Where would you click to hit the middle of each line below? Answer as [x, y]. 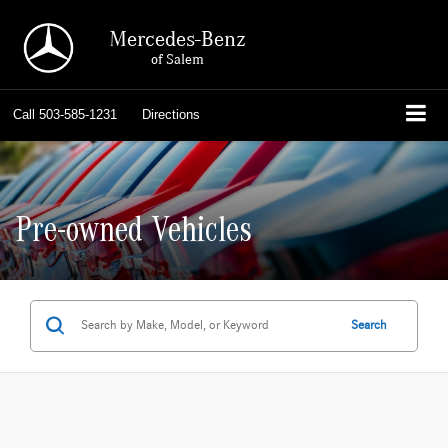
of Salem [177, 58]
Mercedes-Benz [177, 38]
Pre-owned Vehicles [133, 234]
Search [369, 325]
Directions [171, 114]
